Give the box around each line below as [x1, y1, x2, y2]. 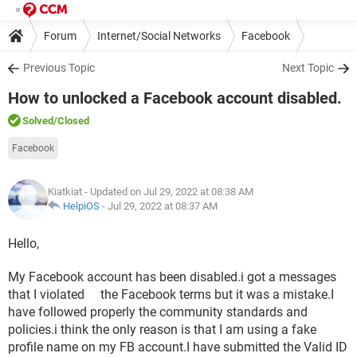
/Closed [53, 115, 89, 127]
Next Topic [282, 61, 334, 74]
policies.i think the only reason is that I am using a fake [8, 322, 316, 337]
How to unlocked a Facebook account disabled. [8, 88, 342, 108]
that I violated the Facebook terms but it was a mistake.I [8, 287, 334, 302]
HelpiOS [63, 200, 100, 212]
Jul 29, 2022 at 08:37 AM [108, 200, 218, 212]
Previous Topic [23, 61, 95, 74]
